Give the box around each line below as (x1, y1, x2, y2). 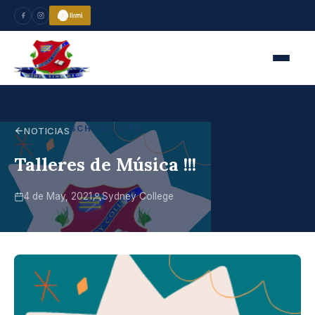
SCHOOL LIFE (70, 123, 143, 134)
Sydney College (102, 191, 174, 202)
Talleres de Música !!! (14, 153, 196, 176)
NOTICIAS (24, 124, 70, 136)
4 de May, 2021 (24, 191, 92, 202)
